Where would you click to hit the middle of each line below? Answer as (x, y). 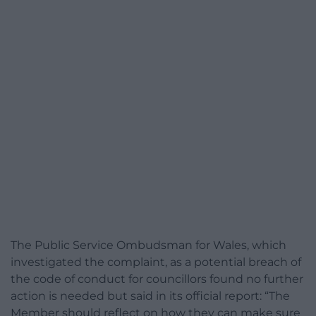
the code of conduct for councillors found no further (157, 279)
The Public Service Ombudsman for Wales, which (148, 245)
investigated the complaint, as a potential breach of (156, 262)
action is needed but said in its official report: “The (150, 296)
